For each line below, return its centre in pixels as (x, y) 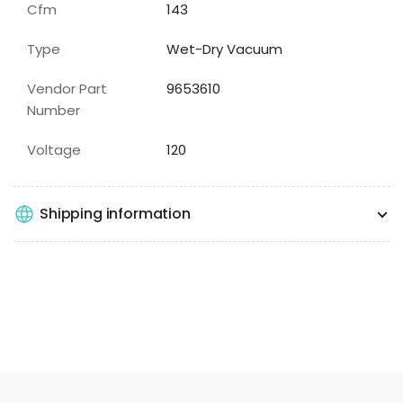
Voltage (54, 149)
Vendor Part (67, 88)
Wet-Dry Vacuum (225, 49)
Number (54, 110)
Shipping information (115, 214)
